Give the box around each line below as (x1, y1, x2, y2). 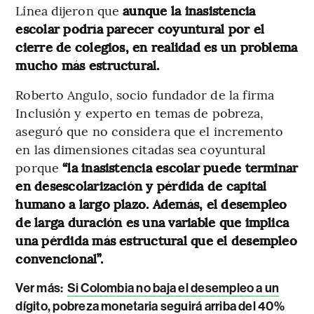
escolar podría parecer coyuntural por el (15, 20, 264, 38)
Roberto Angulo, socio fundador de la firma (15, 86, 275, 104)
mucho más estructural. (15, 56, 160, 74)
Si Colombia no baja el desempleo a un (67, 280, 280, 296)
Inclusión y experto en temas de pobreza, (15, 104, 264, 122)
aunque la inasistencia (123, 1, 256, 20)
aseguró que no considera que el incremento (15, 122, 284, 140)
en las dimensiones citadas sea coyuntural (15, 140, 266, 158)
